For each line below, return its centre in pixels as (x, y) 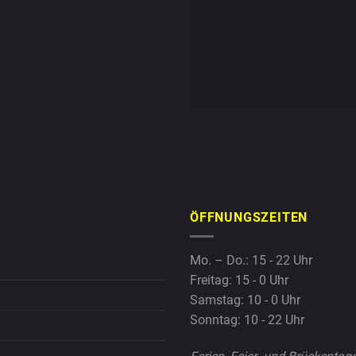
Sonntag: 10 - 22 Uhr (247, 320)
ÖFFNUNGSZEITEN (249, 217)
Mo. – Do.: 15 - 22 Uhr (251, 261)
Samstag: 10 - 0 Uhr (245, 300)
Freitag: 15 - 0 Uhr (239, 281)
